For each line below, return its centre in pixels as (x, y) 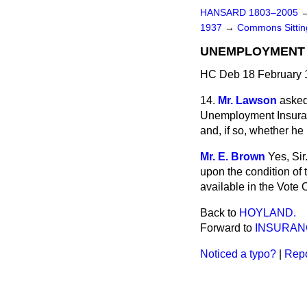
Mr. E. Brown (233, 157)
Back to (220, 213)
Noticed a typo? (238, 254)
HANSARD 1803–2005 (249, 13)
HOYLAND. (268, 213)
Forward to (228, 228)
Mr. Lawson (247, 100)
